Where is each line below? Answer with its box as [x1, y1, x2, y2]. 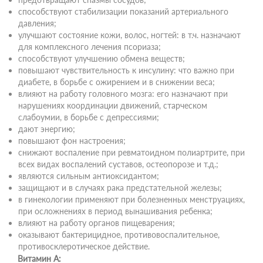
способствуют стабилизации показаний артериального [18, 6, 228, 16]
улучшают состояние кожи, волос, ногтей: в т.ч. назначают [18, 30, 241, 40]
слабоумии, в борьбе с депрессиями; [18, 112, 159, 122]
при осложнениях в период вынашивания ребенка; [18, 206, 213, 216]
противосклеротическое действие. [18, 241, 150, 251]
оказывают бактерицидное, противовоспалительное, [18, 230, 220, 240]
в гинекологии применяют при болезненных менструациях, [18, 194, 245, 204]
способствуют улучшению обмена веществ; [18, 53, 185, 63]
